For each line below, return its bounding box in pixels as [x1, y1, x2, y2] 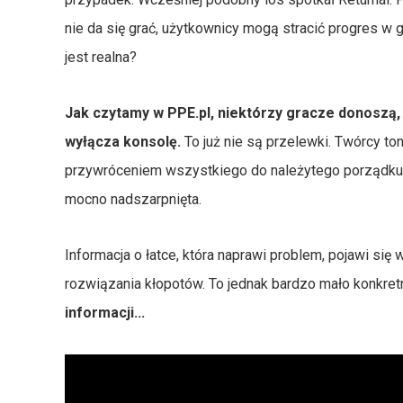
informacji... [65, 304, 145, 322]
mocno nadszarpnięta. [65, 191, 201, 209]
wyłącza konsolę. [65, 133, 181, 151]
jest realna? [65, 49, 137, 67]
